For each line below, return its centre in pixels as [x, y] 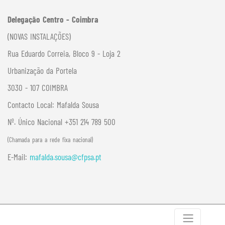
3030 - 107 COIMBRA [38, 87]
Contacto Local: [32, 104]
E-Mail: [19, 157]
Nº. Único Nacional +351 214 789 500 [62, 122]
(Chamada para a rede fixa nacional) [50, 140]
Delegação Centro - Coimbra [53, 19]
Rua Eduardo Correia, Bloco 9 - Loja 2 [64, 53]
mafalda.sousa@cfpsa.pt [66, 157]
